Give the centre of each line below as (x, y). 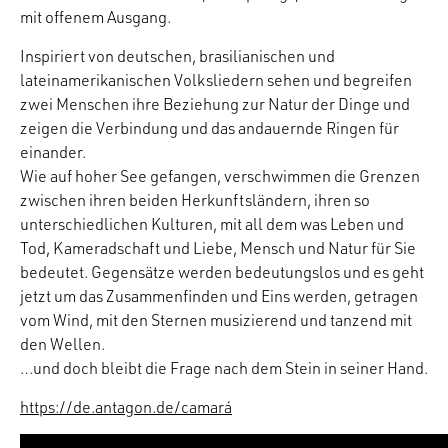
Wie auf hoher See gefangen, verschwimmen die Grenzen (220, 176)
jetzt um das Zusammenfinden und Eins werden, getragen (219, 296)
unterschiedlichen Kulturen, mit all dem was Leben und (212, 224)
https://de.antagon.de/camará (126, 407)
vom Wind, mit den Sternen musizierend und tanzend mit (216, 320)
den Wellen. (62, 344)
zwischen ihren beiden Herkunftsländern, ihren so (195, 200)
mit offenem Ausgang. (95, 17)
